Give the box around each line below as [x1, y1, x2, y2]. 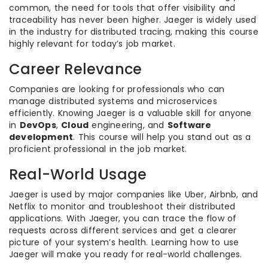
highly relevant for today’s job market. [9, 38, 175, 50]
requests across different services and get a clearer [9, 224, 237, 236]
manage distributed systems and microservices [9, 95, 217, 107]
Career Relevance [9, 59, 142, 79]
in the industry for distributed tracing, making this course [9, 26, 258, 38]
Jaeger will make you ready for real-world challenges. [9, 248, 242, 260]
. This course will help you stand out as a [73, 131, 251, 143]
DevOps [19, 119, 56, 131]
